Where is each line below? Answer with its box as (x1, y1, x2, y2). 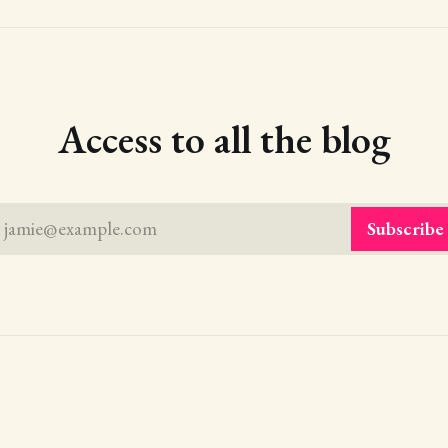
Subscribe (367, 216, 444, 242)
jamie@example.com (4, 216, 157, 242)
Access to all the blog (57, 112, 391, 165)
